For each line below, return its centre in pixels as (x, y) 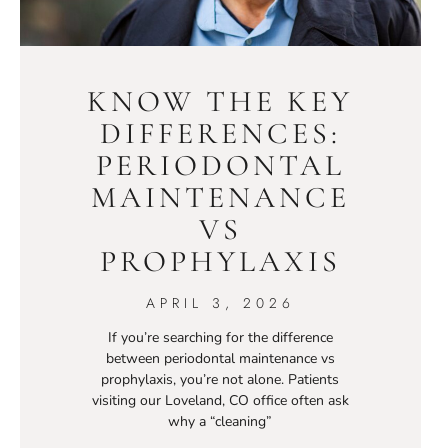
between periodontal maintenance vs (220, 359)
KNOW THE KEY (220, 102)
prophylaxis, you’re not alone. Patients (220, 380)
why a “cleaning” (220, 422)
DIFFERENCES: (220, 134)
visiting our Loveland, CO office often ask (220, 401)
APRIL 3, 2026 (220, 303)
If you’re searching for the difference (220, 338)
